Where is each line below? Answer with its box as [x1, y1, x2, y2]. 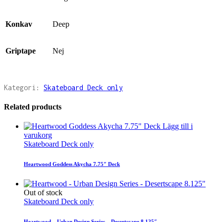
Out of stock [24, 188, 62, 197]
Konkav [5, 20, 32, 29]
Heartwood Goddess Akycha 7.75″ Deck [24, 161, 120, 167]
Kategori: [4, 83, 44, 92]
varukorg [24, 130, 52, 139]
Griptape [5, 47, 36, 55]
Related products [4, 102, 61, 111]
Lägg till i [163, 121, 193, 130]
